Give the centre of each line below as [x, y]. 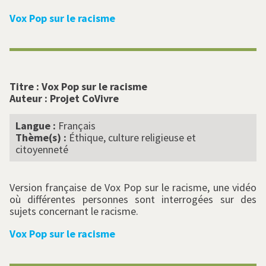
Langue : [37, 126]
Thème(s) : [42, 138]
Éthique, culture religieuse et [132, 138]
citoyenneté [42, 150]
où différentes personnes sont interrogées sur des [133, 199]
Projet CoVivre [84, 99]
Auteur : [30, 99]
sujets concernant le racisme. [74, 211]
